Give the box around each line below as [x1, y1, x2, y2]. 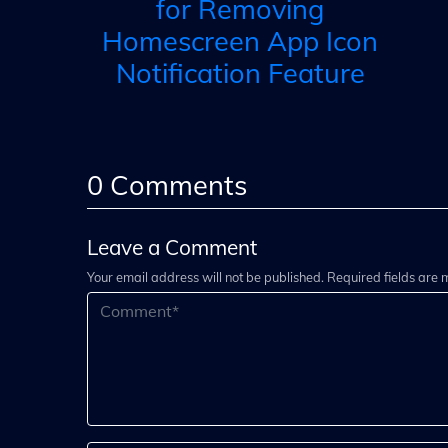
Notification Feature [115, 56, 365, 91]
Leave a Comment [87, 234, 257, 261]
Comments [103, 168, 247, 203]
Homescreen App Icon [102, 24, 379, 59]
